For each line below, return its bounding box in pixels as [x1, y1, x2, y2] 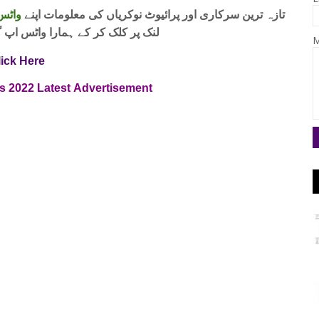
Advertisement [73, 82, 158, 95]
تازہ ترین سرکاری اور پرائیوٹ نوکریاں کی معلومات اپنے [21, 6, 285, 23]
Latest [37, 82, 73, 95]
